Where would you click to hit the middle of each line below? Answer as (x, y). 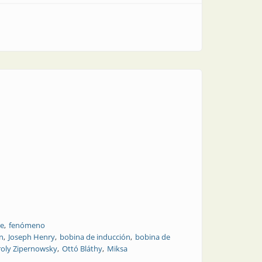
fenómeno (27, 225)
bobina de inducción (95, 237)
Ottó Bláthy (82, 249)
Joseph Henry (32, 237)
